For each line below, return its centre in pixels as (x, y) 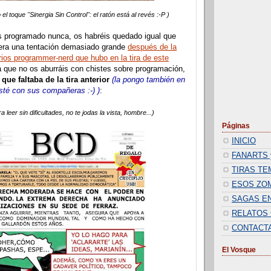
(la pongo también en (149, 80)
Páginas (236, 126)
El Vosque (239, 250)
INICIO (244, 141)
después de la (152, 47)
